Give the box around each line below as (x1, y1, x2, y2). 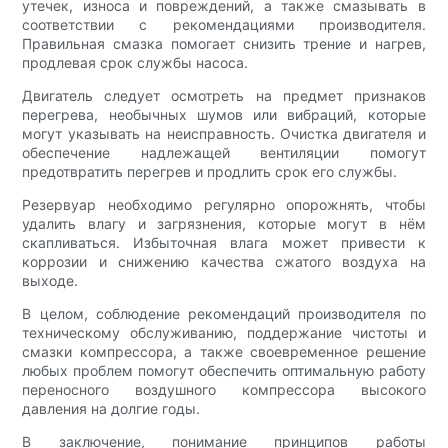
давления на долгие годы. (22, 400, 201, 418)
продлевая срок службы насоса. (22, 54, 249, 72)
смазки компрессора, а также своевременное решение (22, 343, 426, 361)
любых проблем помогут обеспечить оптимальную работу (22, 362, 426, 380)
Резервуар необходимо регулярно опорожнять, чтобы (22, 196, 426, 214)
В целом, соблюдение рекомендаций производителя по (22, 305, 426, 323)
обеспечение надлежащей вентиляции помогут (22, 144, 426, 162)
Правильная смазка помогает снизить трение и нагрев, (22, 35, 426, 53)
